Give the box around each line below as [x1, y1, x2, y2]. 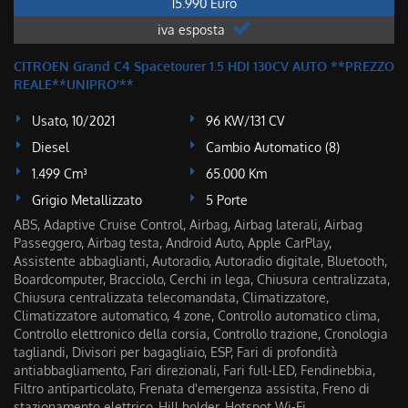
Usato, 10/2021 [32, 113, 115, 128]
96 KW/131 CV [206, 113, 285, 128]
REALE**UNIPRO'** [14, 76, 134, 92]
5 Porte [206, 192, 249, 208]
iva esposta [157, 22, 229, 37]
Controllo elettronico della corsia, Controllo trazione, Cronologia [14, 326, 388, 342]
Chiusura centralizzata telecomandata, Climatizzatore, [14, 290, 329, 305]
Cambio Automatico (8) [206, 139, 341, 155]
